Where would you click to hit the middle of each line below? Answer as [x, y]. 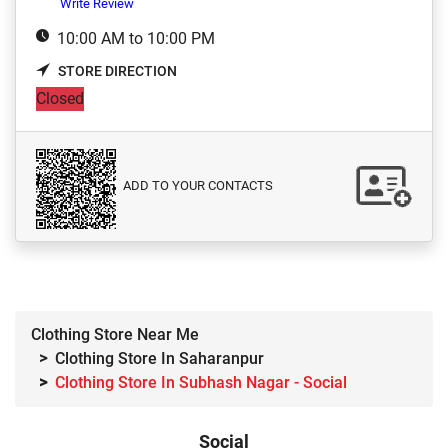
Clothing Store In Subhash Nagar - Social [201, 383]
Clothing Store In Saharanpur [159, 359]
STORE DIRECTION [117, 71]
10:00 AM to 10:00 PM [136, 39]
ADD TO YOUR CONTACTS [196, 186]
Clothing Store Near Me [115, 335]
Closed [60, 99]
